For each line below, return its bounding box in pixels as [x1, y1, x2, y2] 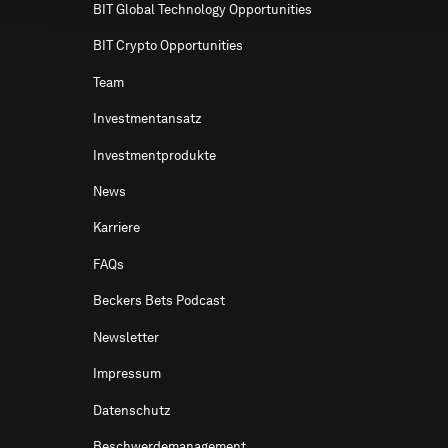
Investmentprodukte [93, 147, 217, 163]
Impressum [93, 366, 162, 382]
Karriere [93, 220, 141, 236]
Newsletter [93, 329, 160, 345]
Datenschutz [93, 402, 172, 418]
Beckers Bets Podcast [93, 293, 226, 309]
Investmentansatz [93, 111, 203, 127]
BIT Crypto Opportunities [93, 38, 244, 54]
